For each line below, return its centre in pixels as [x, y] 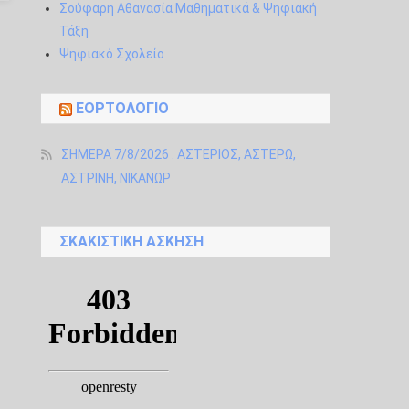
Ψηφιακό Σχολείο [112, 54]
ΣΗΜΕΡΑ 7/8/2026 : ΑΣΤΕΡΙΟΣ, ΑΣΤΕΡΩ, [179, 154]
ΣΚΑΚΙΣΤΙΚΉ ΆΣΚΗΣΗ [132, 241]
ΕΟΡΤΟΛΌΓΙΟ [123, 108]
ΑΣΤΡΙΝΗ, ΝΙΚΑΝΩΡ [116, 178]
